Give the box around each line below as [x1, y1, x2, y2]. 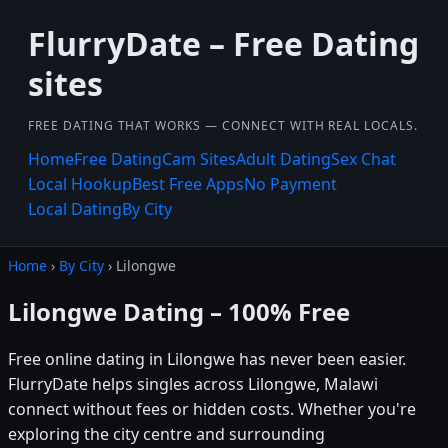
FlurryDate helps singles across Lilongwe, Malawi [8, 372, 378, 395]
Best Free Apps [132, 173, 244, 195]
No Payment [244, 173, 337, 195]
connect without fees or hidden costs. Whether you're [8, 397, 416, 420]
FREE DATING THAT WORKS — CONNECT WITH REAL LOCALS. [28, 117, 418, 134]
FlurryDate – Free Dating [28, 22, 419, 65]
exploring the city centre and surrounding [8, 422, 325, 445]
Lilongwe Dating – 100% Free [8, 294, 350, 328]
